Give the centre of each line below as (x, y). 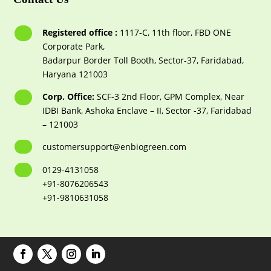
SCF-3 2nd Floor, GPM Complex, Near (169, 96)
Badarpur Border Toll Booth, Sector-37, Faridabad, (143, 60)
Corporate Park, (73, 46)
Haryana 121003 (75, 74)
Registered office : (80, 32)
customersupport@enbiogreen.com (114, 146)
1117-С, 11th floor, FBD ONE (174, 32)
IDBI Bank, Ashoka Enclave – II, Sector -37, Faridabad (147, 110)
